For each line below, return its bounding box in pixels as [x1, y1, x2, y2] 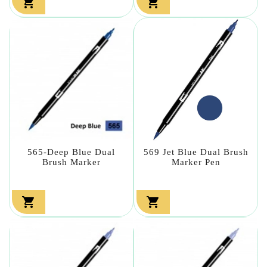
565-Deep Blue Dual [27, 147, 115, 157]
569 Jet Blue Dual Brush [143, 147, 249, 157]
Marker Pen [171, 157, 221, 167]
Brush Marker [42, 157, 101, 167]
